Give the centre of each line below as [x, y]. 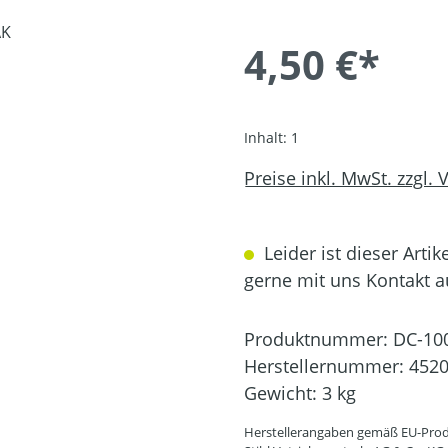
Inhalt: [267, 138]
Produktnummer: [318, 339]
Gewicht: [283, 393]
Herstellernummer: [326, 366]
